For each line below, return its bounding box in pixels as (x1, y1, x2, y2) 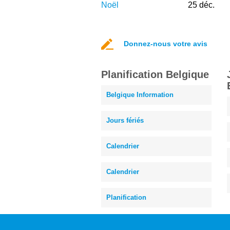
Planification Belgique (101, 68, 209, 80)
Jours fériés (106, 116, 144, 124)
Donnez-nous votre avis (124, 39, 207, 48)
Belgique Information (106, 90, 174, 99)
